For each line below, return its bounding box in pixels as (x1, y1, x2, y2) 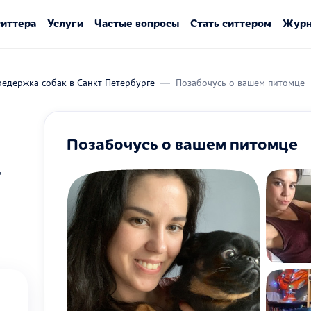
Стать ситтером (190, 15, 271, 30)
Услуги (47, 15, 83, 30)
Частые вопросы (94, 15, 179, 30)
